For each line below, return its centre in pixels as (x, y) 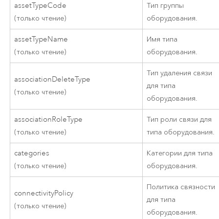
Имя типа (162, 40)
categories (32, 153)
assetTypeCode (41, 6)
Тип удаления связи (180, 73)
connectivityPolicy (44, 194)
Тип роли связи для (179, 120)
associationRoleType (49, 120)
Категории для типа (180, 153)
